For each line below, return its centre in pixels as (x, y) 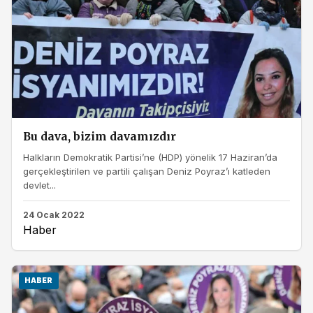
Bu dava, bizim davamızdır (100, 136)
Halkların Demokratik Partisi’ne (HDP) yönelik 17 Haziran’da (150, 158)
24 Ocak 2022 (54, 215)
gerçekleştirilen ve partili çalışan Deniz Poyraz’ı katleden (147, 172)
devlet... (39, 185)
